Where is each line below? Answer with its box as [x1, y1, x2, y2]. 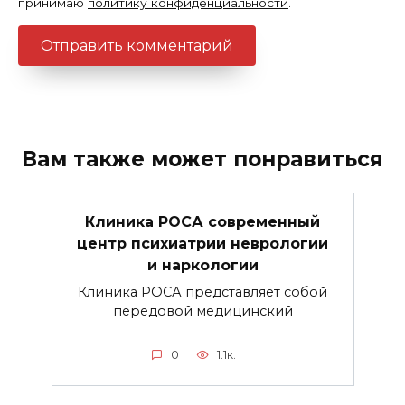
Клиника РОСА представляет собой [78, 283, 327, 300]
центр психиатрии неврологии [77, 235, 328, 253]
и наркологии [146, 257, 259, 275]
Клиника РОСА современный [85, 213, 320, 231]
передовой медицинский [112, 302, 293, 319]
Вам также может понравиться [22, 146, 383, 173]
